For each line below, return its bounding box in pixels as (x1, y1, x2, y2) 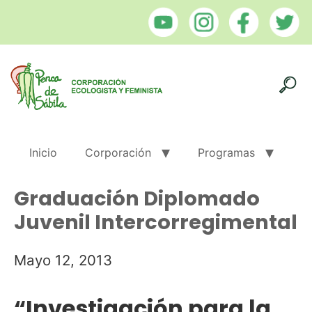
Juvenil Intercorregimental (14, 208, 297, 236)
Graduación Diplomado (14, 184, 260, 212)
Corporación (85, 145, 151, 159)
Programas (198, 145, 255, 159)
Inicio (29, 145, 57, 159)
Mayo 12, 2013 (14, 251, 112, 269)
